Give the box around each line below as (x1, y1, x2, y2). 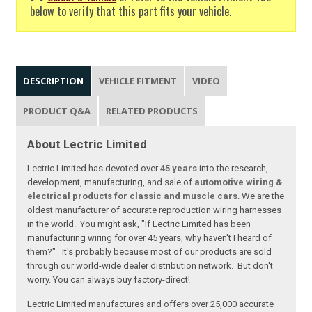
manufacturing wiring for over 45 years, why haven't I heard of (27, 232, 272, 243)
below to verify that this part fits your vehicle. (30, 2, 232, 20)
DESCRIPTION (23, 74, 84, 87)
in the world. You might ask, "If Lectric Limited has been (27, 218, 251, 229)
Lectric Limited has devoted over (27, 162, 161, 173)
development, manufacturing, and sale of (27, 176, 195, 187)
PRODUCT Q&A (23, 104, 91, 117)
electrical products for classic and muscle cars (27, 190, 238, 201)
